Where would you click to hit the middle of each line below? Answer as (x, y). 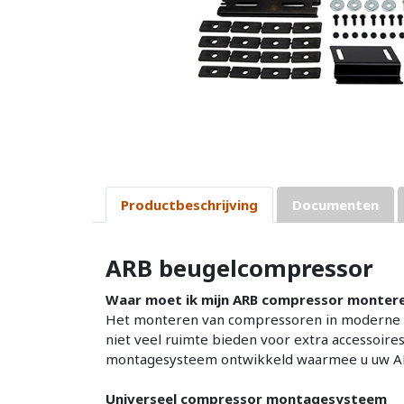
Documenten (335, 205)
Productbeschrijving (189, 205)
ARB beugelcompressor (239, 268)
